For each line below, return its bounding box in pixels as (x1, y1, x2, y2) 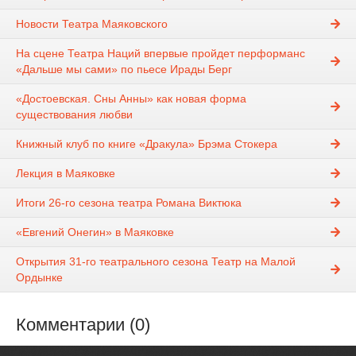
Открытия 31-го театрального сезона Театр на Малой (16, 255, 296, 269)
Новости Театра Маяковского (16, 17, 168, 31)
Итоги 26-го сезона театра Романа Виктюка (16, 196, 242, 210)
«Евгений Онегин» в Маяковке (16, 226, 174, 239)
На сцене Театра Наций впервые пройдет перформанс (16, 47, 305, 60)
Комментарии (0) (16, 315, 150, 335)
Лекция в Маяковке (16, 167, 115, 180)
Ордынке (16, 271, 63, 284)
